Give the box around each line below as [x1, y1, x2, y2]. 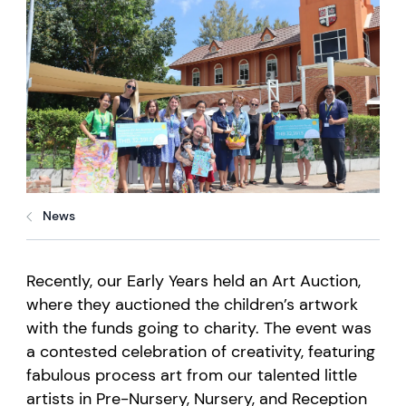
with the [26, 317, 92, 340]
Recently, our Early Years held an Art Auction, [26, 270, 362, 293]
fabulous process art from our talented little [26, 364, 358, 387]
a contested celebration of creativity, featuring [26, 341, 376, 363]
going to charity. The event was [133, 317, 372, 340]
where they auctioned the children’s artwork [26, 294, 359, 316]
